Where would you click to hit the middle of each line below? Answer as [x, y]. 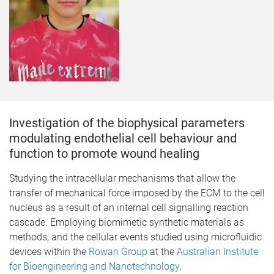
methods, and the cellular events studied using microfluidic [135, 237]
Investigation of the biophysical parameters [127, 123]
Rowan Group [118, 252]
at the [162, 252]
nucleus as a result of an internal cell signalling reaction [129, 208]
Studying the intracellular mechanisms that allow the [122, 178]
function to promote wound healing [104, 154]
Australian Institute [217, 252]
